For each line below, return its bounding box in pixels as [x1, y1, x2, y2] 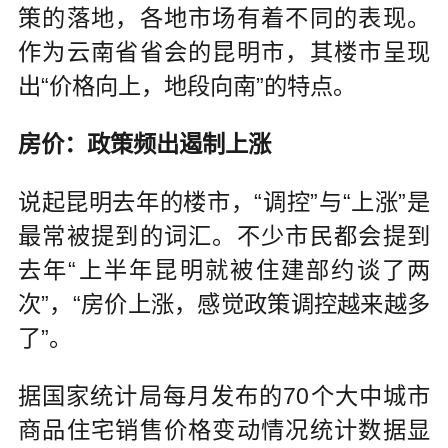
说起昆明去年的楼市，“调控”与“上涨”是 [17, 188, 431, 215]
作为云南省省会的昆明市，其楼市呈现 [17, 39, 431, 66]
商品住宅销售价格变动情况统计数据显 [17, 416, 431, 443]
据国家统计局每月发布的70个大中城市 [17, 382, 431, 409]
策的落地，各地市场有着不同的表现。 [17, 5, 431, 32]
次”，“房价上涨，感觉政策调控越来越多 [17, 290, 431, 317]
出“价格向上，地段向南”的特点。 [17, 73, 356, 100]
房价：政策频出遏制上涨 [17, 131, 271, 158]
